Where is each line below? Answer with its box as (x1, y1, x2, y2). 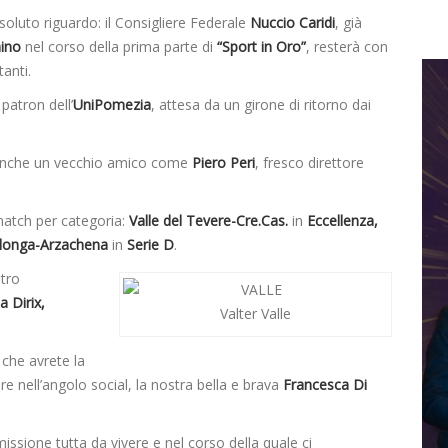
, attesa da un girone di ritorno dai (151, 95, 371, 115)
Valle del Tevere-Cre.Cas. (129, 211, 292, 231)
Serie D (123, 235, 174, 255)
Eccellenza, (303, 211, 378, 231)
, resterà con (306, 37, 388, 57)
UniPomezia (73, 95, 151, 115)
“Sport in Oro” (217, 37, 306, 57)
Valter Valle (220, 304, 292, 324)
